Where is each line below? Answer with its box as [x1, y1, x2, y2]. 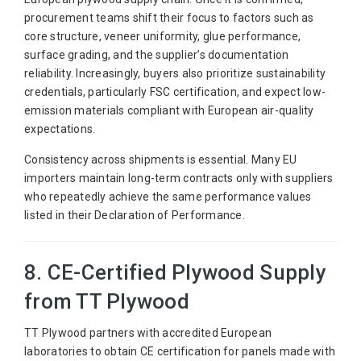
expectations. [24, 122, 96, 136]
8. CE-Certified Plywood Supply [24, 260, 326, 285]
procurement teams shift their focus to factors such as [24, 11, 314, 25]
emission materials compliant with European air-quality [24, 104, 314, 118]
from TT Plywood [24, 289, 189, 314]
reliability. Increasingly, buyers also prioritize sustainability [24, 67, 326, 81]
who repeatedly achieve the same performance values [24, 190, 312, 204]
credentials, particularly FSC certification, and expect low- [24, 85, 326, 99]
